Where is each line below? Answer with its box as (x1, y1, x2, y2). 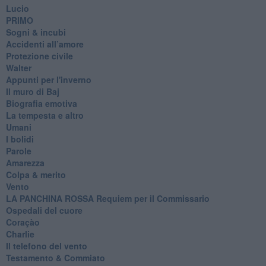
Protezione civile (5, 49, 73, 62)
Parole (5, 144, 31, 157)
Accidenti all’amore (5, 37, 84, 50)
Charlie (5, 227, 34, 240)
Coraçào (5, 216, 40, 228)
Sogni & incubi (5, 26, 66, 38)
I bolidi (5, 132, 34, 145)
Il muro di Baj (5, 85, 59, 97)
